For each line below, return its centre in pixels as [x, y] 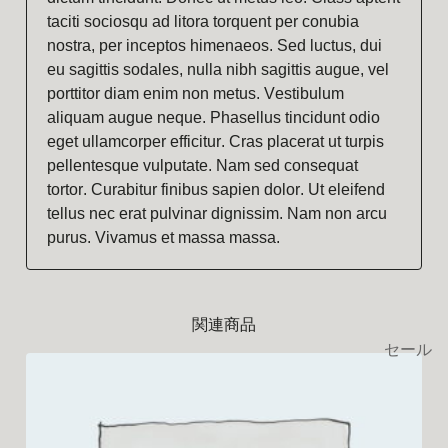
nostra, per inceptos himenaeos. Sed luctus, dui [214, 45]
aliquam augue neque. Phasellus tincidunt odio [213, 117]
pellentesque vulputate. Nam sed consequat [202, 165]
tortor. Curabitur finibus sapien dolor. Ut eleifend [215, 189]
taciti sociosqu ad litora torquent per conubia [202, 21]
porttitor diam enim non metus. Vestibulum [195, 93]
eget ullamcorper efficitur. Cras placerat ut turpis [215, 141]
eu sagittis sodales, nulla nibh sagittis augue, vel [217, 69]
